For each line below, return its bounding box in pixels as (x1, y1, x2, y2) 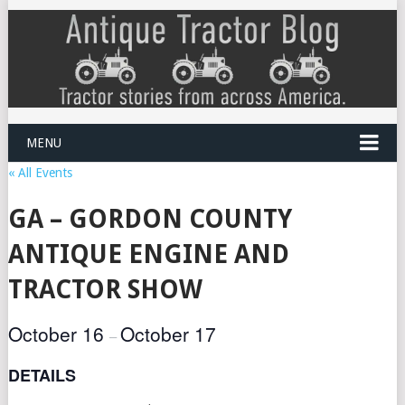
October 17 (119, 319, 216, 347)
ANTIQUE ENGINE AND (7, 239, 289, 269)
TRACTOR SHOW (7, 274, 202, 305)
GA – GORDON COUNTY (7, 203, 292, 234)
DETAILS (7, 363, 76, 387)
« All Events (7, 165, 72, 180)
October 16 (7, 319, 109, 347)
